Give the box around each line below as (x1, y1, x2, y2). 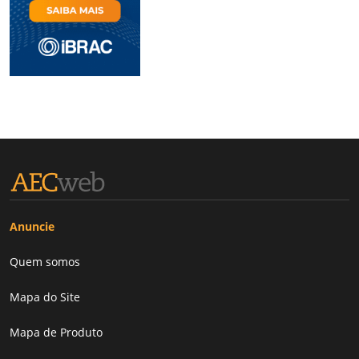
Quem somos (10, 253, 80, 269)
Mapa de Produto (10, 324, 103, 340)
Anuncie (10, 218, 54, 234)
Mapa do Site (10, 288, 80, 305)
